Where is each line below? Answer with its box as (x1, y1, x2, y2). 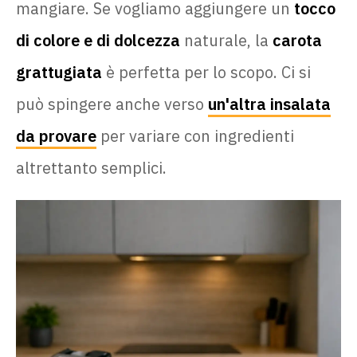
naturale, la (180, 29, 273, 51)
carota (273, 29, 322, 51)
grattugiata (16, 61, 102, 83)
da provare (16, 124, 96, 147)
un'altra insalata (208, 92, 331, 115)
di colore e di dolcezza (16, 29, 180, 51)
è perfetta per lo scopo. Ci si (102, 61, 311, 83)
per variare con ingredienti (96, 124, 294, 147)
